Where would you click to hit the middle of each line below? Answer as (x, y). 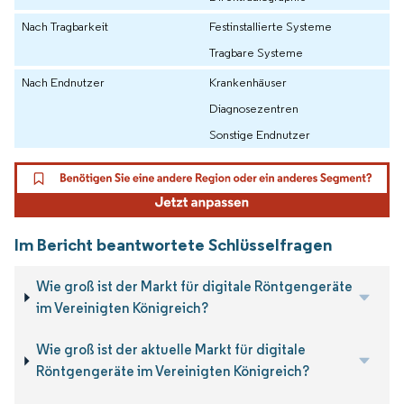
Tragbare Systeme (256, 53)
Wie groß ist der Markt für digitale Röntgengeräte (195, 286)
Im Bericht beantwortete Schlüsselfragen (173, 244)
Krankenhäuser (248, 83)
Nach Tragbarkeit (65, 27)
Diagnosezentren (254, 109)
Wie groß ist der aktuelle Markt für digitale (170, 350)
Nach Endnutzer (63, 83)
